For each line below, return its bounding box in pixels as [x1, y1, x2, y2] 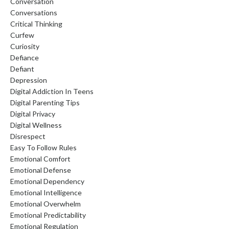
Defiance [10, 53, 39, 62]
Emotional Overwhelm [10, 199, 81, 208]
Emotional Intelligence [10, 188, 82, 197]
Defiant [10, 64, 34, 73]
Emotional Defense [10, 165, 71, 174]
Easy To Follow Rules [10, 143, 77, 152]
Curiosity [10, 41, 39, 51]
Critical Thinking [10, 19, 62, 28]
